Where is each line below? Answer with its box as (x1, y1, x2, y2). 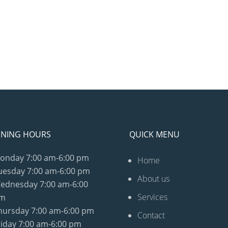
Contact (137, 210, 165, 221)
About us (137, 173, 169, 185)
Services (137, 191, 167, 203)
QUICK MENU (129, 129, 180, 140)
